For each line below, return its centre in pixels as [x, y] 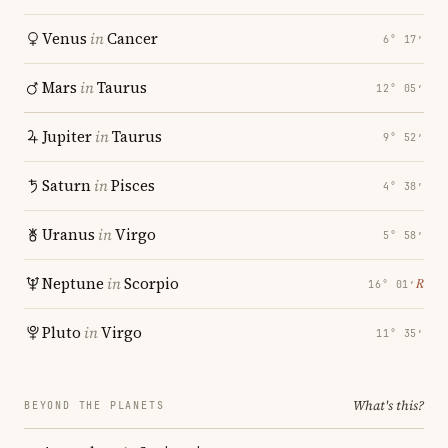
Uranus [68, 234]
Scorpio [151, 283]
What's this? [388, 405]
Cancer [132, 38]
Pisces [133, 185]
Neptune [73, 283]
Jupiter [67, 136]
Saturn [66, 185]
